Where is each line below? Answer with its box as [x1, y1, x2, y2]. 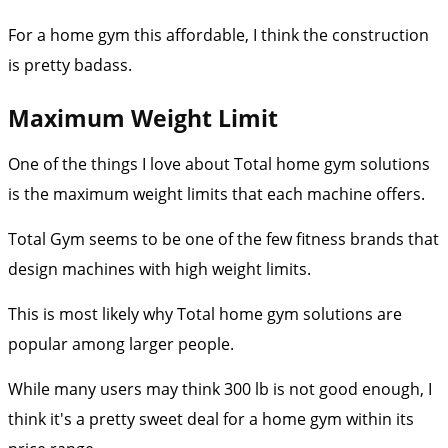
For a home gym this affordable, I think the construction [8, 23, 429, 46]
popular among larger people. [8, 332, 234, 355]
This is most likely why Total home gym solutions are [8, 302, 402, 325]
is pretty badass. [8, 53, 132, 76]
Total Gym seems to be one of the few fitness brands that [8, 227, 439, 250]
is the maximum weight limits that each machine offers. [8, 182, 425, 205]
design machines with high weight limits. [8, 257, 311, 280]
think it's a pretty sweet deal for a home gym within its [8, 407, 414, 430]
